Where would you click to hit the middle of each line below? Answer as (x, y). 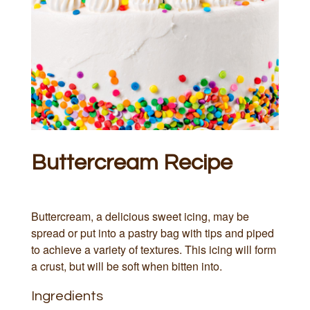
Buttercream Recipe (132, 163)
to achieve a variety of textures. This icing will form (154, 249)
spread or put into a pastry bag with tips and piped (153, 232)
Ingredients (67, 296)
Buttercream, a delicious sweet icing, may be (140, 216)
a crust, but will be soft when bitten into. (127, 266)
